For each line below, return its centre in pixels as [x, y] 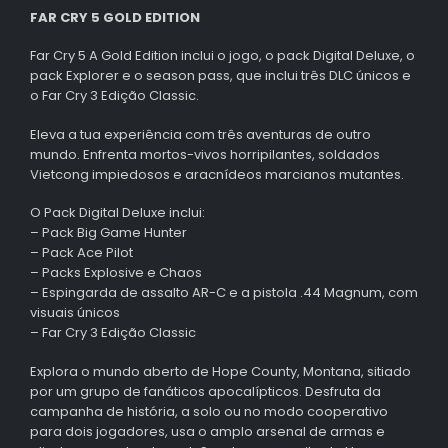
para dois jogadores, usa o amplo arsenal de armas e [207, 432]
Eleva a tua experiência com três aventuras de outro [200, 134]
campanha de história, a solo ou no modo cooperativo [209, 412]
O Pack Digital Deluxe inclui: [117, 213]
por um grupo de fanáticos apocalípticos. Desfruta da [205, 392]
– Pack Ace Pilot [81, 253]
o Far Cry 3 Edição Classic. [114, 96]
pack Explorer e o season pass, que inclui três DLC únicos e [220, 76]
